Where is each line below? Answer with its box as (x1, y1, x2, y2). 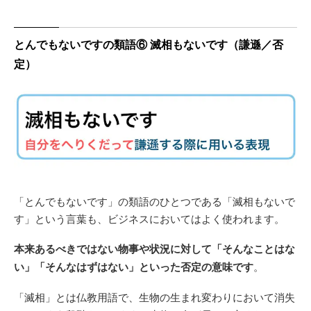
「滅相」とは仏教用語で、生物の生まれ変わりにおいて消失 (14, 289, 295, 304)
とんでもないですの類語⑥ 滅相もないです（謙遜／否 (14, 36, 283, 53)
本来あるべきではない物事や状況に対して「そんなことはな (14, 240, 295, 256)
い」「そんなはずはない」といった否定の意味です (14, 258, 253, 274)
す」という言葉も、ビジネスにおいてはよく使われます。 (14, 210, 285, 226)
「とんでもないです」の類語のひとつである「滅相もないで (14, 193, 295, 208)
